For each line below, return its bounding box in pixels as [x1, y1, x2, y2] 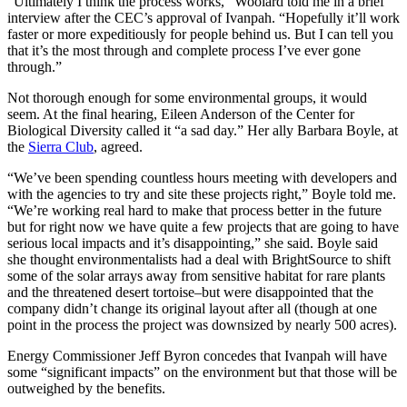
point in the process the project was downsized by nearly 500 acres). [7, 316, 397, 333]
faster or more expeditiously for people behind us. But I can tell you [7, 25, 393, 42]
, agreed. [94, 138, 143, 154]
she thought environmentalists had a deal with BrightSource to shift [7, 251, 391, 267]
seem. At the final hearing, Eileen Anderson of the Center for [7, 105, 354, 122]
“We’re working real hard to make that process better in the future [7, 202, 382, 218]
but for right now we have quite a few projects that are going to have [7, 218, 399, 234]
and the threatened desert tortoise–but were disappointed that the [7, 283, 373, 300]
